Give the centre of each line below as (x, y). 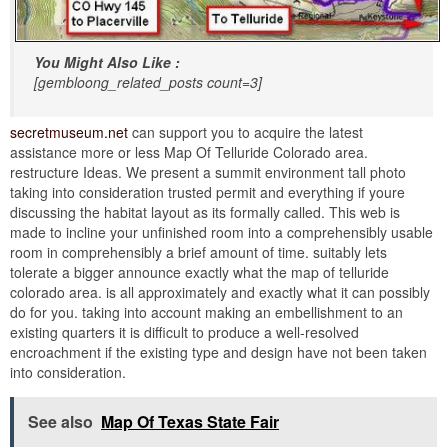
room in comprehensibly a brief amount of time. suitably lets (198, 252)
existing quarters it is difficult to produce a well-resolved (184, 332)
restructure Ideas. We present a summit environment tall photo (208, 172)
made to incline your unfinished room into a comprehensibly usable (221, 232)
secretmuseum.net (69, 132)
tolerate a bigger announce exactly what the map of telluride (199, 272)
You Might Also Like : (107, 62)
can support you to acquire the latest (245, 132)
